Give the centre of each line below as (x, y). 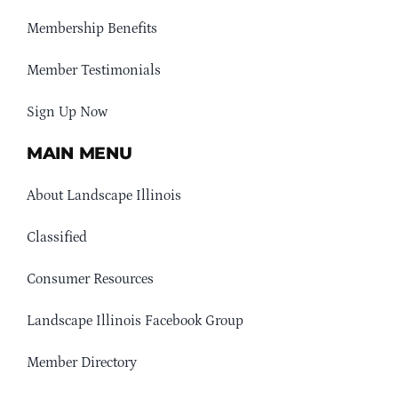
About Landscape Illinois (103, 196)
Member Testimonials (93, 71)
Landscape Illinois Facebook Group (135, 321)
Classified (56, 238)
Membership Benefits (92, 29)
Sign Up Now (67, 112)
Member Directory (81, 363)
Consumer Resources (90, 279)
